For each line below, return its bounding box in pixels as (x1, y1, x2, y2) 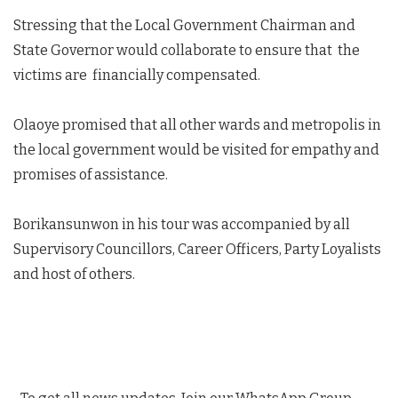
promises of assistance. (13, 166, 168, 184)
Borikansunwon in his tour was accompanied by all (13, 216, 350, 234)
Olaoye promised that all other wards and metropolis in (13, 116, 381, 134)
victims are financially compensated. (13, 67, 260, 84)
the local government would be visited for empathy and (13, 141, 379, 159)
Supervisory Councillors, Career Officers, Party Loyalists (13, 241, 381, 259)
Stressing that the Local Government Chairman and (13, 17, 355, 35)
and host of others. (13, 266, 135, 283)
